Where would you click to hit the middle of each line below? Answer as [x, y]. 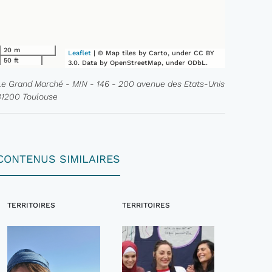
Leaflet [80, 53]
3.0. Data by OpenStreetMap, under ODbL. [138, 63]
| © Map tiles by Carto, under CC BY [153, 53]
